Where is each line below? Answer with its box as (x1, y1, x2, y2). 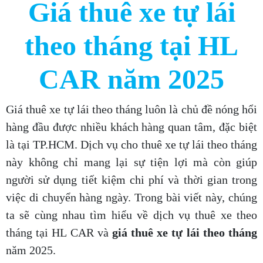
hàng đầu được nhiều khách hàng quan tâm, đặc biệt (6, 120, 257, 134)
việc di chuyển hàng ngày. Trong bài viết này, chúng (6, 191, 257, 204)
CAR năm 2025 (39, 63, 224, 95)
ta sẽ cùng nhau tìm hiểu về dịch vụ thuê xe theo (6, 208, 257, 222)
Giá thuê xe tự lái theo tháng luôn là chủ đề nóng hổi (6, 103, 257, 116)
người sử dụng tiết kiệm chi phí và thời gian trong (6, 173, 257, 187)
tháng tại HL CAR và (6, 226, 112, 240)
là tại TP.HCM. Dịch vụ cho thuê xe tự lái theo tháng (6, 138, 257, 151)
